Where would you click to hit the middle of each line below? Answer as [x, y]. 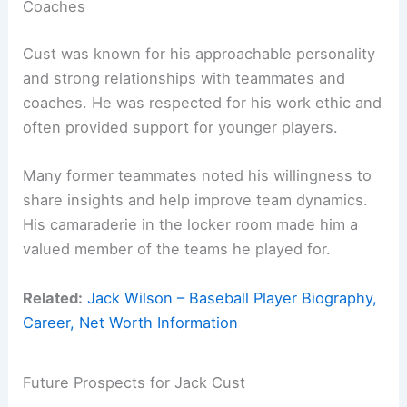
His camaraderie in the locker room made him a [191, 225]
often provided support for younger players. [181, 128]
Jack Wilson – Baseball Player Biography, [233, 298]
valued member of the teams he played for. [177, 249]
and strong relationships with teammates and [184, 79]
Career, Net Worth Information [131, 322]
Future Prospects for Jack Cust [134, 383]
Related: [53, 298]
